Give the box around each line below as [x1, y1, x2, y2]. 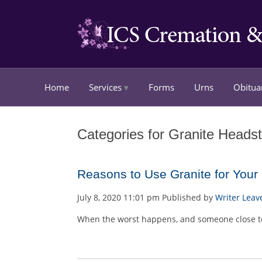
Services [89, 81, 122, 93]
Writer [215, 192, 240, 204]
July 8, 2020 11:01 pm [77, 192, 160, 204]
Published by [162, 192, 215, 204]
